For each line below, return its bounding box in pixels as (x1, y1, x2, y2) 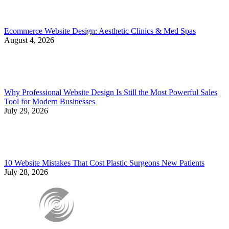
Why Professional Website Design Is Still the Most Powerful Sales (4, 87, 217, 97)
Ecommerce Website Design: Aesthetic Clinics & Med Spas (4, 26, 196, 35)
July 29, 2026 (4, 106, 48, 115)
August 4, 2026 (4, 35, 54, 44)
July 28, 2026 (4, 167, 48, 176)
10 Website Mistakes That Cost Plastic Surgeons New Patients (4, 158, 204, 167)
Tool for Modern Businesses (4, 97, 95, 106)
